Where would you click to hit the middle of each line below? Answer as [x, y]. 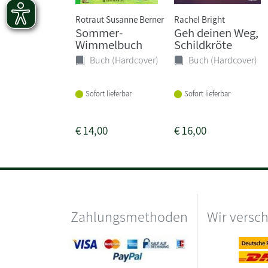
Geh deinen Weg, [217, 32]
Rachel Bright [200, 19]
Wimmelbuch [109, 44]
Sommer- [99, 32]
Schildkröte [203, 44]
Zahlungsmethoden [129, 216]
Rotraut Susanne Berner [120, 19]
